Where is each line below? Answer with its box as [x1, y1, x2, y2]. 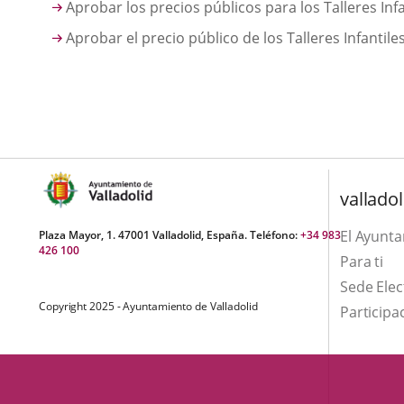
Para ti [340, 252, 383, 271]
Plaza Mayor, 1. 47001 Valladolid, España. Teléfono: [39, 227, 300, 243]
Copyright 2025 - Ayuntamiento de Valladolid [39, 298, 258, 314]
